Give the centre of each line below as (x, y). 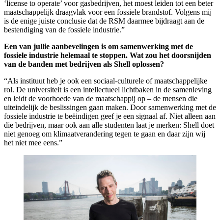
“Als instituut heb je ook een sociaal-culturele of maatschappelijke (106, 81)
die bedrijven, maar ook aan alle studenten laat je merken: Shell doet (109, 125)
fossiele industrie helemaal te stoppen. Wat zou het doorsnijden (108, 55)
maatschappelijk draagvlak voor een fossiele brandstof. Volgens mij (108, 12)
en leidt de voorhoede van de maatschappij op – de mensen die (101, 98)
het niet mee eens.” (33, 142)
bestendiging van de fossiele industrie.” (64, 29)
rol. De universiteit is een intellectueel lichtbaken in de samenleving (108, 89)
